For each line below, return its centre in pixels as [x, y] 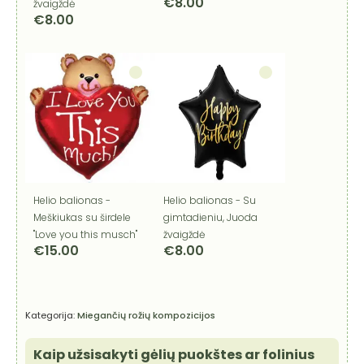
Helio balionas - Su [210, 200]
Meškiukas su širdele [82, 217]
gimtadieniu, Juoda [210, 217]
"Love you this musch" [85, 234]
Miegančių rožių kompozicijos [146, 315]
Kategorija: [51, 315]
